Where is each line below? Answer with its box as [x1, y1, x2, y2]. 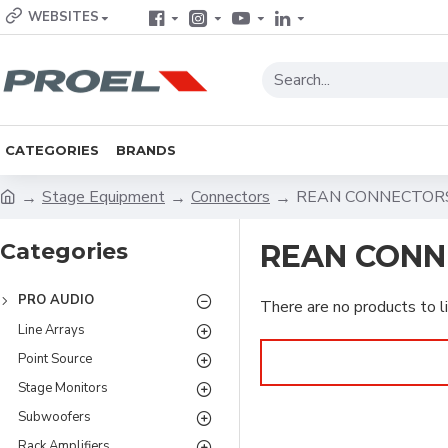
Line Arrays [18, 321, 85, 339]
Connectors [191, 186, 270, 208]
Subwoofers [18, 408, 91, 426]
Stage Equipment [42, 186, 165, 208]
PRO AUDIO [18, 291, 94, 309]
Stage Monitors [18, 379, 108, 397]
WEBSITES [28, 8, 99, 26]
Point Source [18, 350, 92, 368]
